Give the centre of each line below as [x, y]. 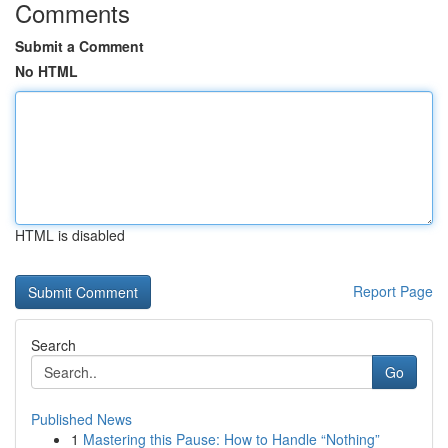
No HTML [46, 71]
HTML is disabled [70, 235]
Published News [81, 419]
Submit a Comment [79, 46]
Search [53, 345]
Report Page [393, 291]
